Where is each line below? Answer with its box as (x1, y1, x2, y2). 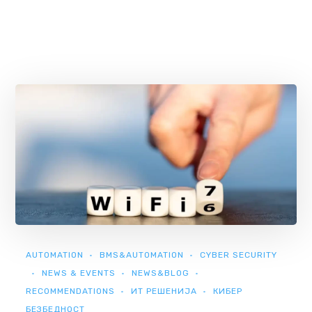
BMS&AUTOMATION (100, 249, 185, 260)
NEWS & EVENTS (42, 267, 116, 278)
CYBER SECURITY (200, 249, 278, 260)
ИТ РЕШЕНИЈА (131, 286, 198, 296)
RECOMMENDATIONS (26, 286, 116, 296)
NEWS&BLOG (132, 267, 190, 278)
